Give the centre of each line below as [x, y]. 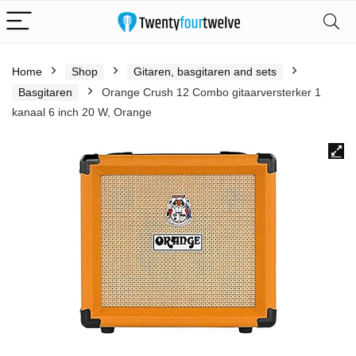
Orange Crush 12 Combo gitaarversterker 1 [211, 92]
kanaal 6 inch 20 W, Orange [82, 112]
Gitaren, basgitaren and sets [205, 72]
